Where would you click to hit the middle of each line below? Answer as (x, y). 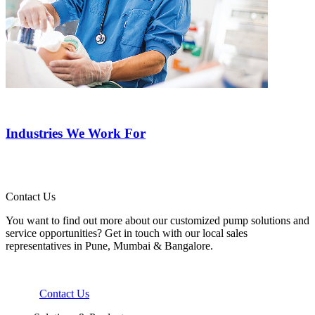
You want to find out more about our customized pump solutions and (157, 221)
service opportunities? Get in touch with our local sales (127, 233)
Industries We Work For (76, 133)
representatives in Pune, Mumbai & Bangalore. (109, 246)
